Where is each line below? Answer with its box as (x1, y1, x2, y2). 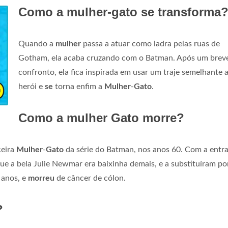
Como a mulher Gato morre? (18, 111, 184, 125)
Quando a (18, 40, 55, 48)
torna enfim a (53, 82, 104, 91)
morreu (28, 174, 54, 182)
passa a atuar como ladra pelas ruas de (81, 40, 220, 48)
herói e (18, 82, 45, 91)
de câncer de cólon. (54, 174, 126, 182)
